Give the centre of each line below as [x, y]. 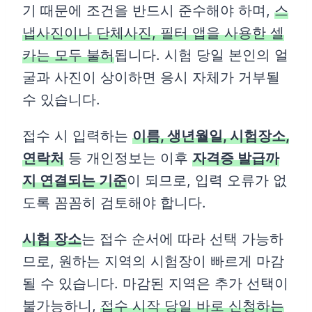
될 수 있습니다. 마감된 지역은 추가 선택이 [155, 284]
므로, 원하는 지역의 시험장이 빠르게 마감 [153, 262]
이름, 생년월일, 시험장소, [211, 136]
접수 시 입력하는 [77, 136]
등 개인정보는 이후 [128, 158]
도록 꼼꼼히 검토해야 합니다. [114, 203]
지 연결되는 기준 [75, 181]
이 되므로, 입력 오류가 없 [207, 181]
